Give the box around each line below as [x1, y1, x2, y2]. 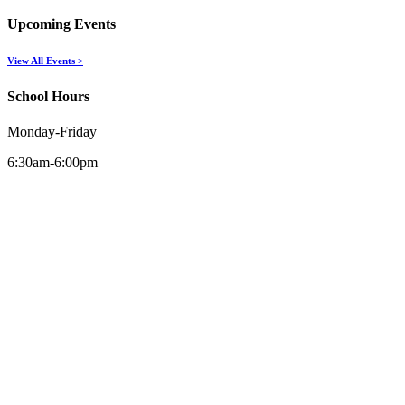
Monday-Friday [7, 124, 97, 140]
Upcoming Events [7, 15, 116, 32]
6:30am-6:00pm [7, 155, 98, 171]
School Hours [7, 88, 89, 104]
